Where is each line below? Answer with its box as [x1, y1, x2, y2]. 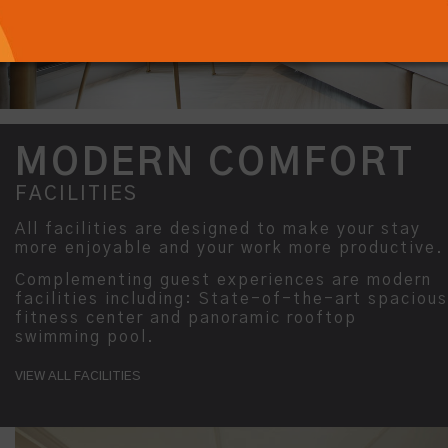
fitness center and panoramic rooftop [15, 309, 357, 326]
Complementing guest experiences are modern [15, 271, 432, 288]
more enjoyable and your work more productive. [15, 240, 444, 257]
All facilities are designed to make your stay [15, 221, 421, 238]
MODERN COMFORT [15, 145, 415, 182]
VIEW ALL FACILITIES [15, 369, 141, 383]
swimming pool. [15, 328, 155, 345]
